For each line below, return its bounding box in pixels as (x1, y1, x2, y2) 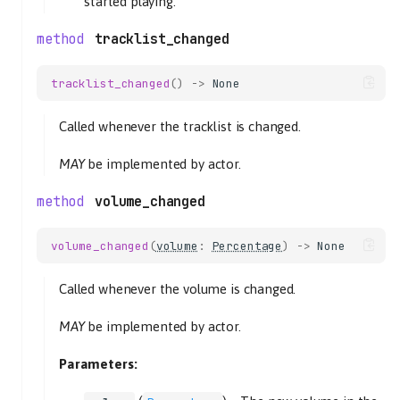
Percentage (212, 237, 283, 254)
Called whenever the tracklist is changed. (59, 119, 301, 134)
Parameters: (59, 356, 137, 371)
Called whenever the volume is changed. (59, 281, 296, 296)
